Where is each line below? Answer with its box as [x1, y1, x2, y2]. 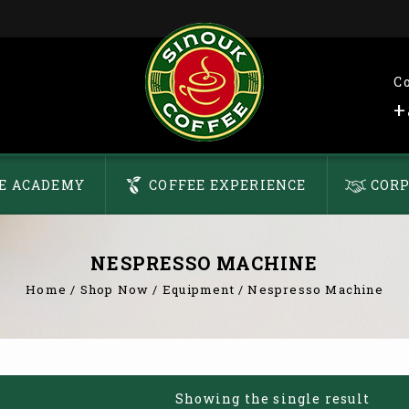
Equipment [162, 280, 235, 298]
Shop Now [79, 280, 150, 298]
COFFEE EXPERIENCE [149, 175, 307, 194]
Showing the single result [175, 389, 370, 407]
